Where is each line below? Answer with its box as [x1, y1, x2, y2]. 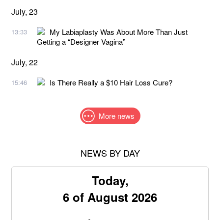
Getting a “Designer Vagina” [37, 36, 125, 47]
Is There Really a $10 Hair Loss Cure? [50, 77, 172, 87]
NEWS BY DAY [80, 146, 140, 159]
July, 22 [11, 56, 38, 68]
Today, [91, 171, 129, 189]
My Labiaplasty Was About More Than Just [50, 26, 188, 37]
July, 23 [11, 5, 38, 17]
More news [98, 110, 135, 121]
